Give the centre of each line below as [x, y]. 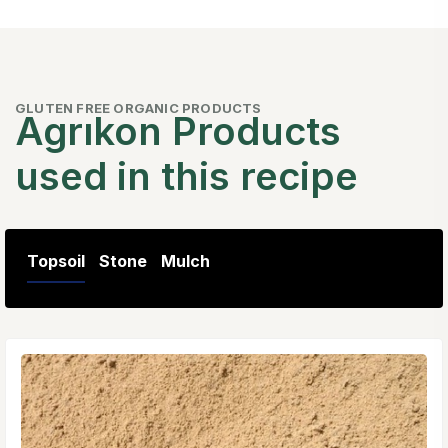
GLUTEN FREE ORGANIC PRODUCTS [138, 107]
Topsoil [56, 260]
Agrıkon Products [178, 130]
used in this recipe [186, 175]
